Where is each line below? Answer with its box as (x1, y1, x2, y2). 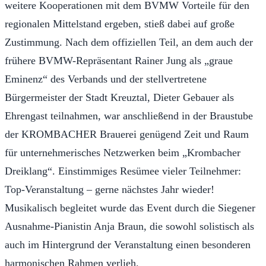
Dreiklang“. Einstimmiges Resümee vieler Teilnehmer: (5, 164, 241, 177)
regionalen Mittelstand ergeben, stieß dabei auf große (5, 17, 235, 30)
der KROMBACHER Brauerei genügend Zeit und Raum (5, 128, 249, 140)
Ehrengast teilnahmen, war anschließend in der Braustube (5, 109, 253, 122)
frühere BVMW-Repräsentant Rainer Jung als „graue (5, 54, 233, 66)
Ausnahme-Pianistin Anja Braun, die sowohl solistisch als (5, 220, 254, 232)
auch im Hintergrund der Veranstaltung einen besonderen (5, 238, 251, 251)
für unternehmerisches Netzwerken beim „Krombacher (5, 146, 240, 159)
